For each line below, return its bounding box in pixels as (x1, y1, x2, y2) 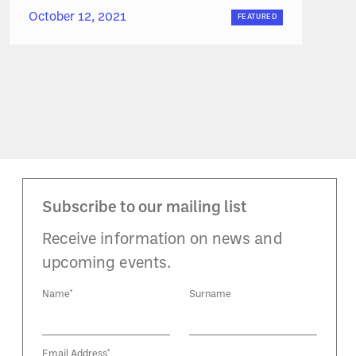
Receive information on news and (42, 232, 283, 249)
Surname (189, 289, 231, 300)
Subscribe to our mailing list (42, 200, 247, 217)
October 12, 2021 (29, 11, 127, 25)
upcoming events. (42, 256, 171, 273)
